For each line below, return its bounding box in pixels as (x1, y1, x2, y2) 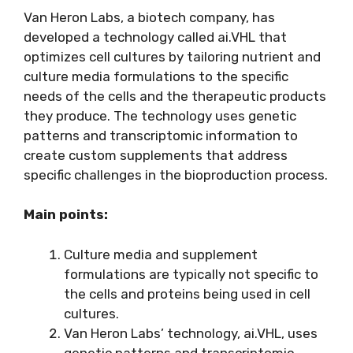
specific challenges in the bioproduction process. (24, 166, 328, 183)
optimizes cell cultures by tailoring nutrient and (24, 48, 321, 65)
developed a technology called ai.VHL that (24, 28, 287, 45)
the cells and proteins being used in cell (64, 285, 310, 302)
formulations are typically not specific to (64, 266, 318, 282)
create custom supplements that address (24, 147, 288, 163)
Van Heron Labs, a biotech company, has (24, 9, 275, 25)
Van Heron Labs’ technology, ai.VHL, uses (64, 325, 318, 341)
